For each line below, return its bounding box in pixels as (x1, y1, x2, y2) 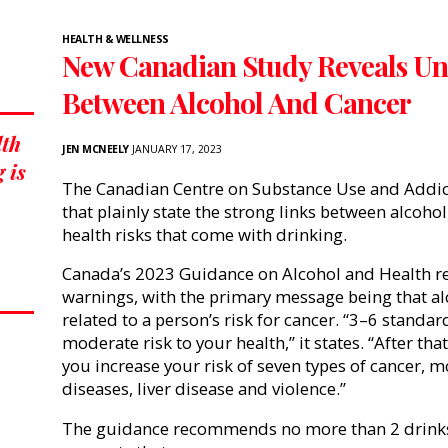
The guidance (62, 417, 173, 441)
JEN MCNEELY (62, 141, 129, 156)
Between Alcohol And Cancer (62, 83, 411, 121)
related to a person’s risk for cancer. (62, 308, 343, 332)
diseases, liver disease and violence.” (62, 377, 350, 401)
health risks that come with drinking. (62, 222, 347, 246)
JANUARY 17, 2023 (128, 141, 222, 156)
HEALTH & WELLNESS (62, 31, 169, 46)
